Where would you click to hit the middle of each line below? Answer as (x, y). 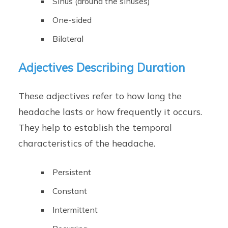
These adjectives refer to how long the (100, 96)
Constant (70, 191)
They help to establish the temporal (95, 127)
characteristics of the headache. (87, 143)
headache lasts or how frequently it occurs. (110, 112)
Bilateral (68, 39)
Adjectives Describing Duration (102, 68)
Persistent (72, 172)
